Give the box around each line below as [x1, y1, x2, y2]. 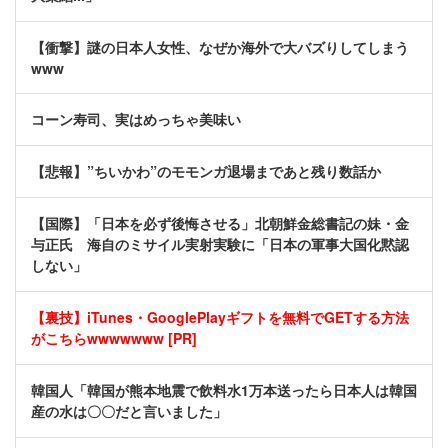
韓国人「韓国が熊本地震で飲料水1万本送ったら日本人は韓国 [31, 380, 417, 401]
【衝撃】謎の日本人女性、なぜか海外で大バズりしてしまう [31, 37, 409, 58]
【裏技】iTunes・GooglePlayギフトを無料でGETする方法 [31, 307, 409, 328]
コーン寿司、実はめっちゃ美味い [31, 109, 241, 130]
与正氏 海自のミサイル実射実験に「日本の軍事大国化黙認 [31, 234, 409, 255]
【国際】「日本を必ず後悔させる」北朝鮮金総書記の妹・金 [31, 213, 409, 234]
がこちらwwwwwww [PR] [31, 328, 197, 349]
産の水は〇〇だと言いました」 [31, 401, 227, 422]
